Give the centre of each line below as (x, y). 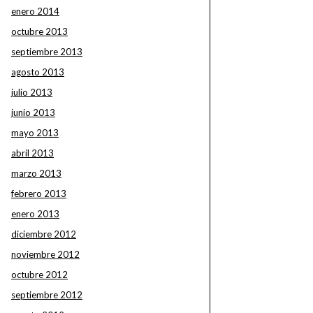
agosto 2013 (38, 72)
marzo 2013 (36, 173)
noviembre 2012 (45, 254)
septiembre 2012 (47, 295)
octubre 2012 (39, 275)
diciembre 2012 (44, 234)
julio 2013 (32, 92)
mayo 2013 (35, 133)
